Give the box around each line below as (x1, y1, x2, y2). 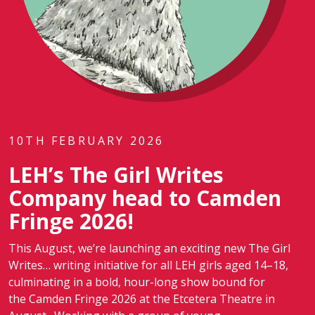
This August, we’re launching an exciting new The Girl (8, 240, 290, 256)
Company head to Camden (8, 184, 281, 212)
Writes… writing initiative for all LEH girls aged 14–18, (8, 257, 288, 273)
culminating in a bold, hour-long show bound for (8, 274, 265, 290)
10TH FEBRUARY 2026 (8, 133, 165, 148)
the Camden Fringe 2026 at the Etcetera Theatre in (8, 291, 275, 307)
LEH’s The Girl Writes (8, 160, 224, 189)
